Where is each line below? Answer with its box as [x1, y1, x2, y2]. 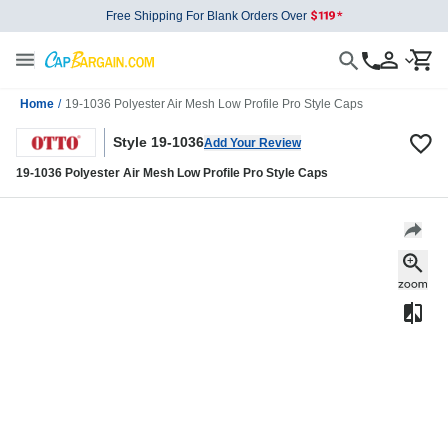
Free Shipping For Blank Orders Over [105, 9, 307, 23]
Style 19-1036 [113, 134, 204, 151]
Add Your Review [204, 135, 301, 150]
